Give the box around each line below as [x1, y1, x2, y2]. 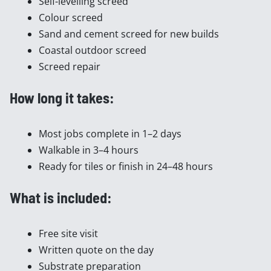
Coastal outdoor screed [39, 44, 149, 57]
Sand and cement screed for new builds [39, 27, 221, 41]
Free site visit [39, 227, 100, 240]
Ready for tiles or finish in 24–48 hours [39, 160, 213, 173]
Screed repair [39, 60, 103, 73]
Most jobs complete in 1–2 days [39, 127, 181, 140]
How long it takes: [10, 89, 114, 106]
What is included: [10, 189, 112, 206]
